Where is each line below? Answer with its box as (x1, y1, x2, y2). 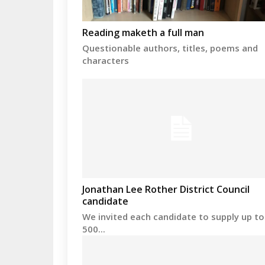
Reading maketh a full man (82, 26, 205, 40)
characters (82, 54, 130, 67)
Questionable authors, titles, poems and (82, 42, 258, 54)
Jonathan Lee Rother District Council (82, 182, 250, 196)
